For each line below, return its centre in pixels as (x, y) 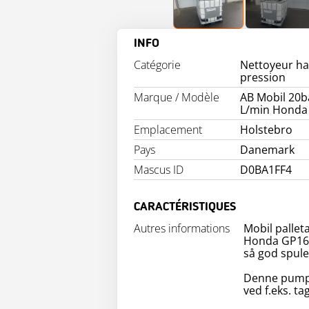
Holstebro (267, 130)
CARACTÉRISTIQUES (185, 207)
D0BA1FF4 (266, 170)
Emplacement (168, 130)
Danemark (268, 150)
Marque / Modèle (177, 97)
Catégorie (157, 65)
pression (263, 77)
